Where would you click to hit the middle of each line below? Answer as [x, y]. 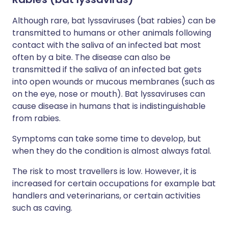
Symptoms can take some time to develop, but [107, 139]
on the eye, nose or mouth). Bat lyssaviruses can [109, 94]
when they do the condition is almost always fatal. [112, 151]
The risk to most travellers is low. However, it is [104, 171]
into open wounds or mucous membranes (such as [113, 82]
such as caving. [42, 208]
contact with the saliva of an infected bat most [107, 45]
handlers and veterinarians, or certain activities [106, 196]
